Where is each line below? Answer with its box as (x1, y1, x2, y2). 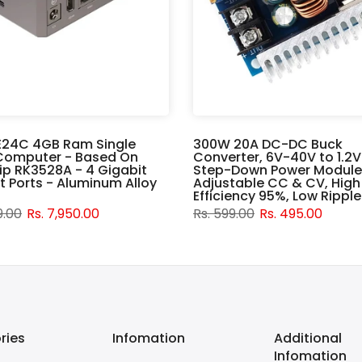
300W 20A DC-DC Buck (193, 135, 343, 154)
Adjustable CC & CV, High (193, 174, 360, 193)
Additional (274, 329, 342, 348)
